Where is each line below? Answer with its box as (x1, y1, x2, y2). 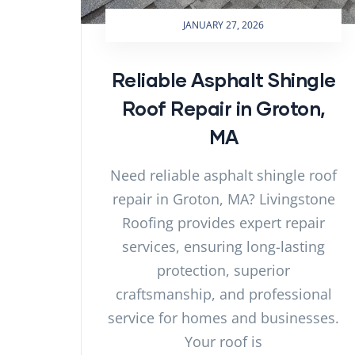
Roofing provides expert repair (122, 212, 325, 232)
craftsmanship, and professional (115, 284, 332, 303)
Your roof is (185, 331, 262, 351)
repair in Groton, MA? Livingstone (112, 189, 335, 208)
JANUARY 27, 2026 (183, 17, 264, 32)
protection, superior (157, 260, 290, 280)
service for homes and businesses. (108, 307, 339, 327)
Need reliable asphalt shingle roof (110, 165, 337, 185)
